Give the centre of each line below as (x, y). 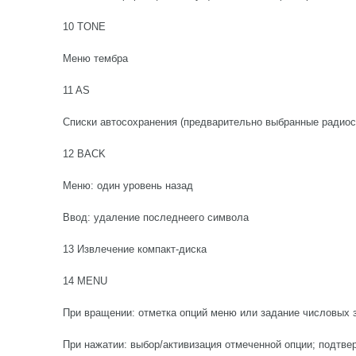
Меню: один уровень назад (128, 186)
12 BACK (84, 154)
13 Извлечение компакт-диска (135, 249)
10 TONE (84, 27)
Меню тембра (95, 58)
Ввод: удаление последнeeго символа (156, 217)
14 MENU (85, 281)
